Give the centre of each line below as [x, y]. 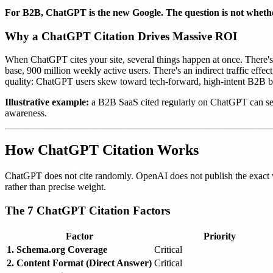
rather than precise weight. [55, 187]
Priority [219, 236]
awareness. [26, 113]
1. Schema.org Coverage [57, 249]
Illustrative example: [47, 102]
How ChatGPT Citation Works [102, 150]
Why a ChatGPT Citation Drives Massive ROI [121, 36]
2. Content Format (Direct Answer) [79, 263]
